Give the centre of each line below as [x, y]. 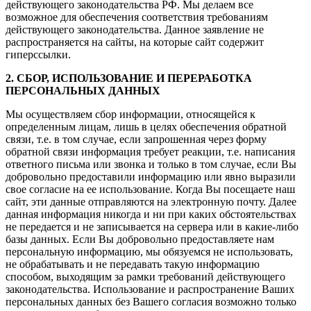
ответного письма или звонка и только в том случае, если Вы [151, 165]
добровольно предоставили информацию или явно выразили [151, 177]
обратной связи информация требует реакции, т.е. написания [150, 152]
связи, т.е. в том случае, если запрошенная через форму [136, 140]
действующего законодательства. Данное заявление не [135, 30]
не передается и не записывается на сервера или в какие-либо [152, 227]
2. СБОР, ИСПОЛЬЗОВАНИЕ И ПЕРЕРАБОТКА [129, 78]
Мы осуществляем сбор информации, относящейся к [131, 115]
